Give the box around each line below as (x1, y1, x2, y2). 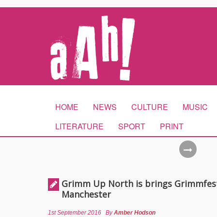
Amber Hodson (114, 209, 155, 216)
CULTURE (131, 101, 168, 112)
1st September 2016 (48, 209, 101, 216)
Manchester (62, 188, 111, 200)
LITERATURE (55, 121, 104, 132)
